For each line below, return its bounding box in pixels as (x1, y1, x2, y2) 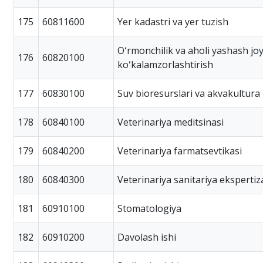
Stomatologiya (117, 201, 181, 215)
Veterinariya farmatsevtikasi (117, 144, 242, 157)
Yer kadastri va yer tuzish (117, 15, 228, 28)
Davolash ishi (117, 230, 176, 244)
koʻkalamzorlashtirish (117, 58, 213, 71)
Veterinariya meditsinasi (117, 115, 224, 129)
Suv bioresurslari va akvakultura (117, 86, 260, 100)
